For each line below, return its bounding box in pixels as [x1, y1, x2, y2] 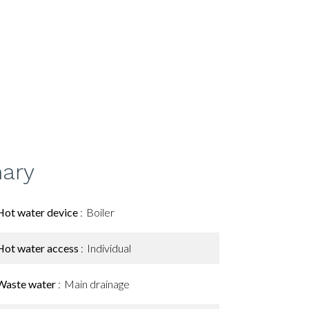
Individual [87, 241, 131, 255]
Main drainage [64, 277, 130, 290]
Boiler [86, 206, 114, 219]
